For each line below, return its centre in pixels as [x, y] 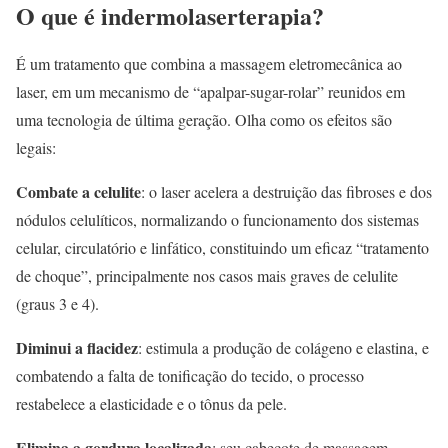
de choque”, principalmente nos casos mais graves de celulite [207, 276]
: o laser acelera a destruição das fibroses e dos [286, 192]
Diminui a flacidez [77, 348]
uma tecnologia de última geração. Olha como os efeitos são [204, 120]
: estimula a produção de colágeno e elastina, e [283, 348]
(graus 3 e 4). [57, 304]
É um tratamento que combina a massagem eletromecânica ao [209, 64]
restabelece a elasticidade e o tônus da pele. [151, 404]
